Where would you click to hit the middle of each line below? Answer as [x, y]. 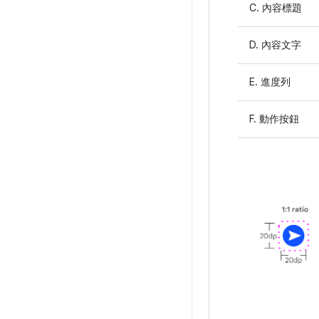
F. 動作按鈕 [274, 119]
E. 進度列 [270, 82]
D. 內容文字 [275, 45]
